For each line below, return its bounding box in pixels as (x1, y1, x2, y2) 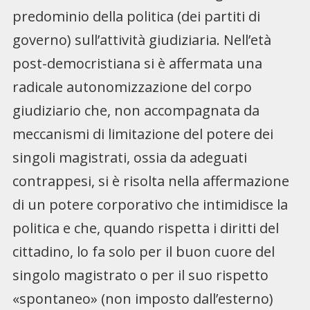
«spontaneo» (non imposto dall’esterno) (12, 289, 273, 308)
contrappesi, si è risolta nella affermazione (12, 171, 289, 190)
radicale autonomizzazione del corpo (12, 77, 252, 96)
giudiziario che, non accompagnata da (12, 100, 259, 120)
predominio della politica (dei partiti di (12, 6, 260, 26)
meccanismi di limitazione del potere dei (12, 124, 273, 143)
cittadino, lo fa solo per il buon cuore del (12, 241, 275, 261)
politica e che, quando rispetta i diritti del (12, 218, 279, 237)
